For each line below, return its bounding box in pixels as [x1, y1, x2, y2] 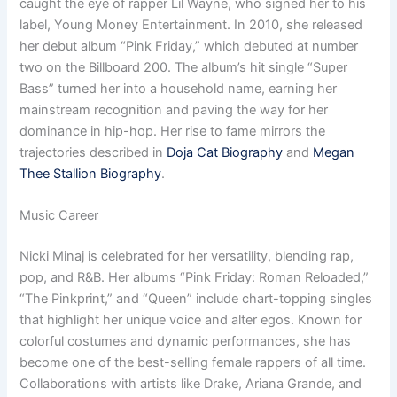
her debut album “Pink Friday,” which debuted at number [19, 38, 359, 55]
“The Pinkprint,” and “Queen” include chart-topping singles [19, 291, 373, 307]
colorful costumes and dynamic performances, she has [19, 333, 352, 350]
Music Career [19, 207, 99, 224]
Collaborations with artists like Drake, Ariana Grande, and [19, 376, 362, 393]
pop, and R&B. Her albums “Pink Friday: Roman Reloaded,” [19, 269, 370, 286]
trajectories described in [19, 144, 167, 161]
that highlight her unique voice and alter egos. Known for [19, 312, 362, 329]
